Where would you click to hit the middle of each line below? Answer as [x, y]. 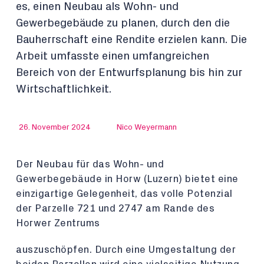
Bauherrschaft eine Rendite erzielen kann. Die [131, 40]
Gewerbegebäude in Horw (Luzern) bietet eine [127, 179]
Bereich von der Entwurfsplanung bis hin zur [129, 73]
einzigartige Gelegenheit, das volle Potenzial [124, 194]
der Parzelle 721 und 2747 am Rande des [115, 208]
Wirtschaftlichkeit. [64, 89]
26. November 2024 [55, 127]
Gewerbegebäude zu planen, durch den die [123, 23]
